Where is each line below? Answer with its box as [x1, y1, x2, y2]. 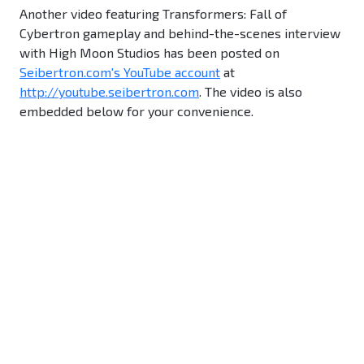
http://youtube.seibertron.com [19, 84, 199, 100]
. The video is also [199, 84, 302, 100]
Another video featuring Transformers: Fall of [19, 6, 287, 22]
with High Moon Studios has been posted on [19, 45, 279, 61]
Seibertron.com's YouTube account [19, 64, 220, 80]
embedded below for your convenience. [19, 103, 253, 119]
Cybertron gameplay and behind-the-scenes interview [19, 25, 340, 41]
